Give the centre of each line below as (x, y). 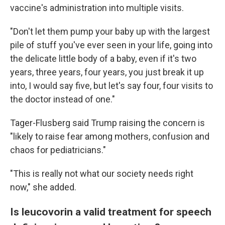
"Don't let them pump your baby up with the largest (110, 31)
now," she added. (43, 187)
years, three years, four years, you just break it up (107, 72)
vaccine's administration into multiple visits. (97, 8)
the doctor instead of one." (63, 99)
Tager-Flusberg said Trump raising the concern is (107, 123)
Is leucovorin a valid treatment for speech (111, 212)
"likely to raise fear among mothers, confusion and (110, 136)
